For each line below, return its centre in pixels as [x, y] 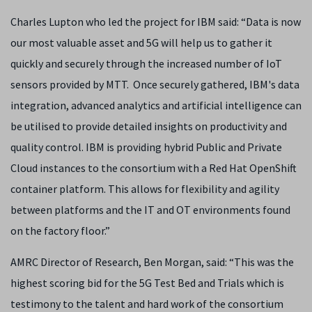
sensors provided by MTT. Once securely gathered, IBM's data [155, 84]
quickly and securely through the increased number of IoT [146, 63]
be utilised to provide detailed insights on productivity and [149, 126]
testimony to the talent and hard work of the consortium [147, 303]
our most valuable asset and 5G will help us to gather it [141, 42]
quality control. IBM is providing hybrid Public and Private [146, 147]
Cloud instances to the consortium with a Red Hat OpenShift [154, 167]
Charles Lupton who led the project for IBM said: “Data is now [156, 21]
